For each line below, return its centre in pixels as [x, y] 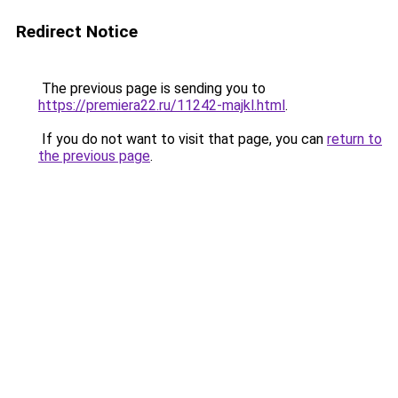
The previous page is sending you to [152, 88]
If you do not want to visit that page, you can [183, 139]
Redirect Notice [77, 32]
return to [354, 139]
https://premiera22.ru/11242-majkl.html [162, 105]
